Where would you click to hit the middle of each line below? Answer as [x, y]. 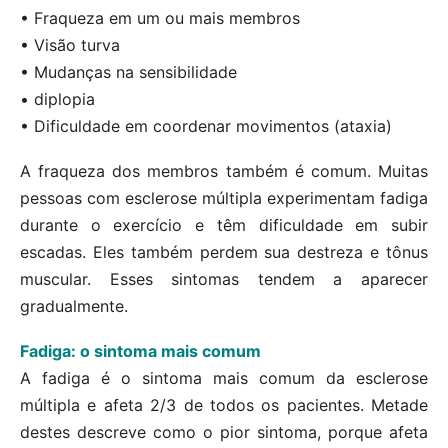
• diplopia [57, 99]
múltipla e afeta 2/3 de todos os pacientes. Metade [224, 405]
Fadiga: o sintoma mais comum [140, 351]
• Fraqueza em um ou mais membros [160, 18]
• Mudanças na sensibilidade [128, 72]
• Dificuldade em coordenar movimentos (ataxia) [206, 126]
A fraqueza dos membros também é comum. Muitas [224, 171]
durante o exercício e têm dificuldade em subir [224, 225]
